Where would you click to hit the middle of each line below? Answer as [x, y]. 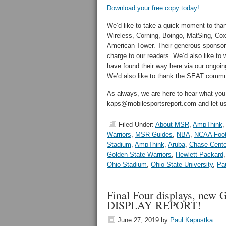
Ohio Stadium [127, 165]
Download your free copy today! [153, 8]
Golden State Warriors [139, 155]
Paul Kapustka [191, 220]
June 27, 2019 [138, 220]
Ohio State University [182, 165]
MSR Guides [154, 134]
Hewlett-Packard [200, 155]
